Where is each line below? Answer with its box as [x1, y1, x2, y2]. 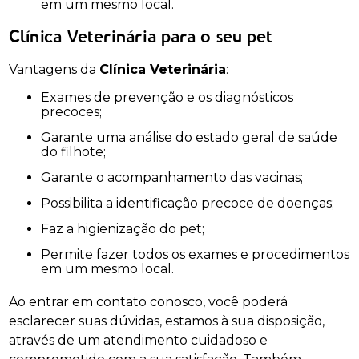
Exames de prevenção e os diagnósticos [41, 89, 50, 105]
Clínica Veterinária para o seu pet [9, 29, 273, 46]
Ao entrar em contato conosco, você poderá [9, 293, 288, 309]
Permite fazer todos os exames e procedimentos [41, 246, 51, 262]
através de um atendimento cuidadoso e [9, 332, 268, 348]
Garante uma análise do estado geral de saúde [41, 129, 52, 145]
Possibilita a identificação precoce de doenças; [50, 195, 335, 211]
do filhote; [41, 143, 107, 159]
